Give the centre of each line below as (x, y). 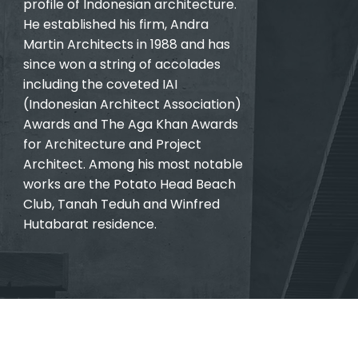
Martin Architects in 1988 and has (126, 44)
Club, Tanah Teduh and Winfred (121, 204)
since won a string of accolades (121, 64)
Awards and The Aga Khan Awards (130, 124)
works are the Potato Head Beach (129, 184)
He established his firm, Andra (115, 24)
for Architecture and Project (112, 144)
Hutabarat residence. (89, 224)
